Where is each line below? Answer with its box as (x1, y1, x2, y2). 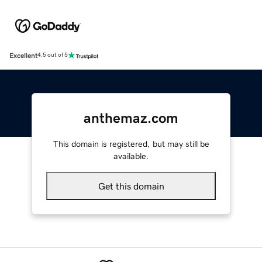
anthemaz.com (84, 111, 178, 125)
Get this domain (98, 181, 164, 191)
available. (113, 151, 149, 160)
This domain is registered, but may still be (53, 139, 209, 148)
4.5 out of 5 (37, 52, 68, 58)
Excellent (9, 51, 37, 59)
